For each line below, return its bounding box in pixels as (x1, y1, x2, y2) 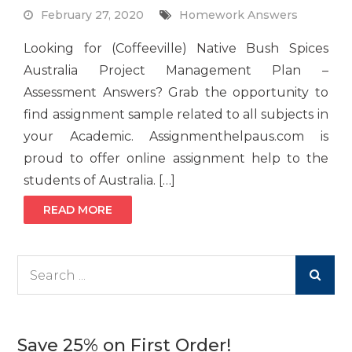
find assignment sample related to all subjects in (24, 107, 328, 123)
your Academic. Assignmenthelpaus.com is (24, 129, 328, 145)
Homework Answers (179, 8, 299, 23)
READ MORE (43, 203, 113, 218)
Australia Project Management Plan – (24, 63, 328, 79)
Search (16, 258, 55, 273)
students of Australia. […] (24, 173, 176, 189)
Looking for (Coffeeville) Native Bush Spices (24, 41, 328, 57)
